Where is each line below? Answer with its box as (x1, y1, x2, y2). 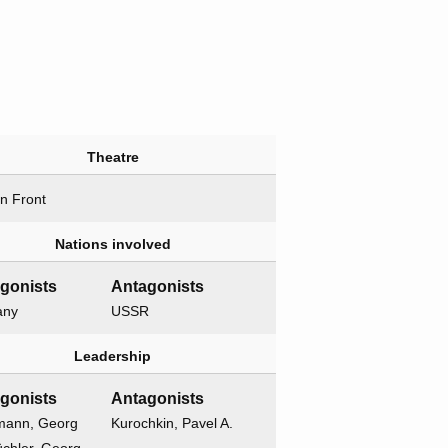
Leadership (74, 348, 151, 365)
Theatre (86, 149, 139, 166)
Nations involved (54, 236, 171, 253)
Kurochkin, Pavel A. (111, 415, 234, 432)
